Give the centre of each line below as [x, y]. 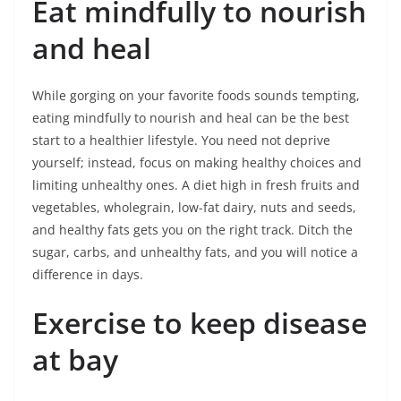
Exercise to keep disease [200, 323]
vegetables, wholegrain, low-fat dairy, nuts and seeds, [194, 207]
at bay [75, 359]
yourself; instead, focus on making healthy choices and [197, 162]
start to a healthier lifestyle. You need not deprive [181, 140]
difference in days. [88, 274]
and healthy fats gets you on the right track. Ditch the [192, 230]
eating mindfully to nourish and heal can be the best [191, 118]
